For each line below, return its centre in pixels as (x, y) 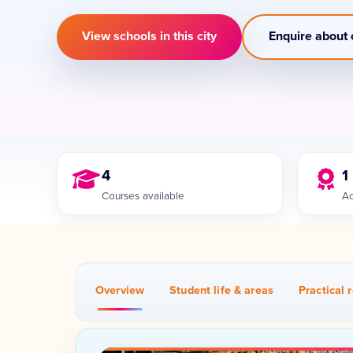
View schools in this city (149, 37)
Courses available (143, 197)
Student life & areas (222, 291)
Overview (120, 291)
